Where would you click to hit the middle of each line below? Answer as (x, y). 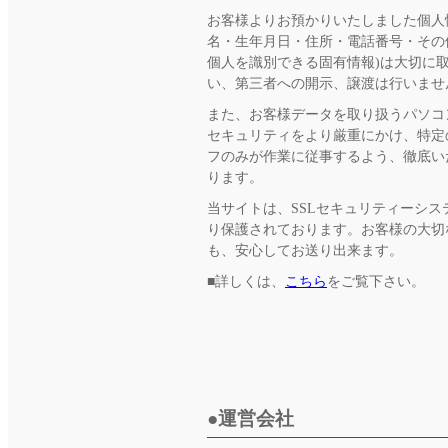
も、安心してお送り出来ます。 (305, 250)
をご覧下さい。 (376, 281)
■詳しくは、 (246, 281)
